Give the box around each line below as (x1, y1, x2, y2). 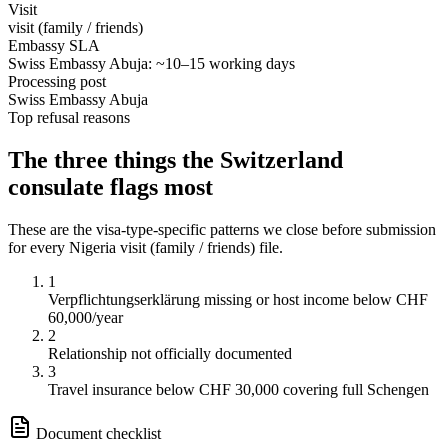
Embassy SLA (8, 36, 100, 54)
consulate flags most (8, 173, 213, 200)
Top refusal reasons (8, 108, 130, 126)
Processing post (8, 72, 106, 90)
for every (8, 238, 69, 256)
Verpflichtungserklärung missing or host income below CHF (48, 290, 428, 308)
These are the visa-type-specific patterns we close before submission (8, 220, 436, 238)
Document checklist (32, 424, 161, 442)
